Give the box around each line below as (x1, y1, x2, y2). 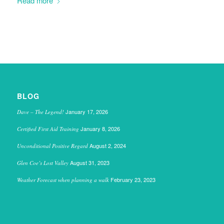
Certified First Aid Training (16, 125, 79, 133)
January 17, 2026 (65, 107, 108, 116)
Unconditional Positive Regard (16, 142, 88, 150)
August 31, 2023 (69, 158, 109, 167)
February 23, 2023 (110, 175, 155, 184)
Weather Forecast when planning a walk (16, 176, 109, 184)
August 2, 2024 (89, 141, 126, 150)
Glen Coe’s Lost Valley (16, 159, 68, 167)
